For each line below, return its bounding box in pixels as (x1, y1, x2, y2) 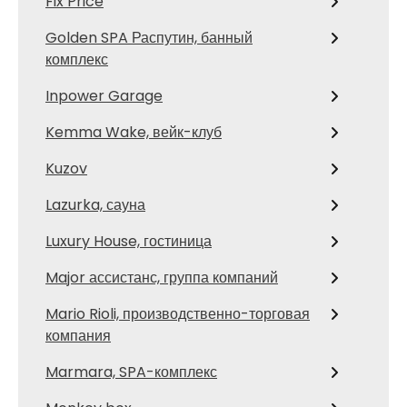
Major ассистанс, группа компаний (45, 267, 278, 288)
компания (45, 325, 111, 346)
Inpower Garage (45, 85, 163, 106)
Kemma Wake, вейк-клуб (45, 122, 222, 143)
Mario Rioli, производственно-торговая (45, 303, 310, 324)
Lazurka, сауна (45, 194, 145, 215)
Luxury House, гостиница (45, 231, 212, 252)
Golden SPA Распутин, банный (45, 27, 253, 48)
